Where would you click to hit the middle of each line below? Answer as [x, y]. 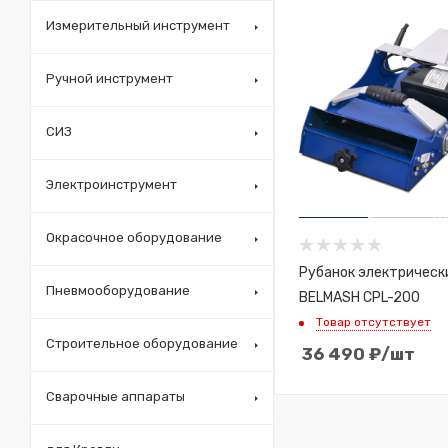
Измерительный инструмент [138, 25]
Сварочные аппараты [115, 396]
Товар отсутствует [373, 321]
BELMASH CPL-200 [359, 296]
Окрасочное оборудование [134, 237]
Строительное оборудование [142, 343]
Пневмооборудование [118, 290]
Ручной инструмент [109, 78]
